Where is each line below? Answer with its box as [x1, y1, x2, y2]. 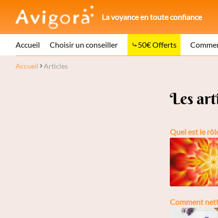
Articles [44, 62, 68, 70]
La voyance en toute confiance [102, 12, 202, 21]
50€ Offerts [138, 40, 177, 49]
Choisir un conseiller [50, 40, 118, 49]
